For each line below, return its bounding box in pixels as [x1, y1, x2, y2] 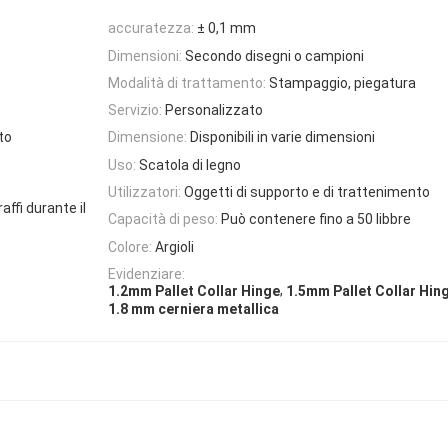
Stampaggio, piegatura [269, 74, 416, 91]
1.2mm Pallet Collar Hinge [108, 283, 280, 300]
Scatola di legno [139, 156, 241, 173]
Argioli [155, 238, 194, 255]
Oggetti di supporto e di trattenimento [184, 184, 430, 201]
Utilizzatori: [108, 184, 181, 201]
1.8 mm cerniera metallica [108, 300, 279, 317]
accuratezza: [108, 20, 194, 37]
